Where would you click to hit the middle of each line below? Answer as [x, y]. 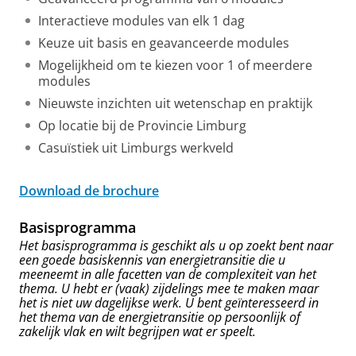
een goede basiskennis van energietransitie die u [152, 260]
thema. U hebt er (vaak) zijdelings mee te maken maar [169, 289]
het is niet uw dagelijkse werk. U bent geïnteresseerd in [169, 303]
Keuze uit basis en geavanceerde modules [164, 43]
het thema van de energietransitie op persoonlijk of [160, 317]
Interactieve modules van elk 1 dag [141, 21]
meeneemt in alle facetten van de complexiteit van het [168, 275]
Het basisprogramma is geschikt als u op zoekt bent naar [176, 246]
